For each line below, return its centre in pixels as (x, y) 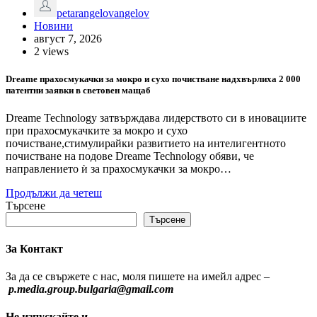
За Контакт (34, 248)
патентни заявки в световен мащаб (78, 91)
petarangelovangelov (103, 13)
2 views (51, 52)
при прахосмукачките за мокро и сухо (97, 131)
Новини (53, 26)
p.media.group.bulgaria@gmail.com (91, 289)
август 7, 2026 (68, 39)
